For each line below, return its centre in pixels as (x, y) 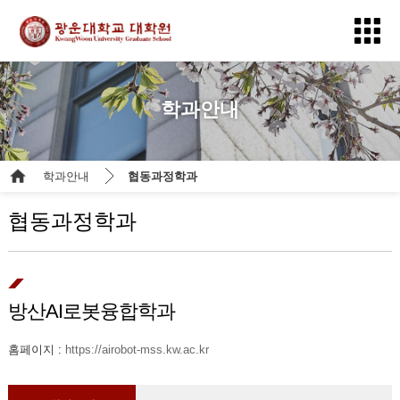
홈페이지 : (36, 350)
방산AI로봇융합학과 (91, 311)
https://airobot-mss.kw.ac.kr (137, 350)
